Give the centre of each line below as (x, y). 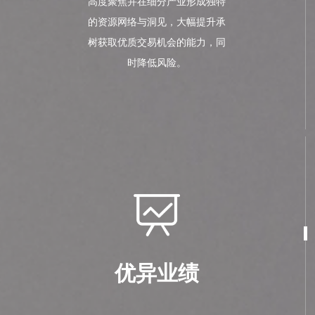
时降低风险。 (157, 63)
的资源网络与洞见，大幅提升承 (157, 22)
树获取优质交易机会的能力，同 (157, 43)
